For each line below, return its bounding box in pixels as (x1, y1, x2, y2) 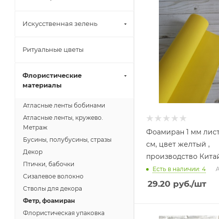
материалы (22, 81, 62, 89)
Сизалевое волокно (23, 173, 84, 180)
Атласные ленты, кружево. (23, 114, 103, 121)
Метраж (23, 124, 47, 131)
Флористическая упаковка (23, 209, 105, 217)
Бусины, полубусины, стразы (23, 136, 111, 143)
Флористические (22, 71, 82, 79)
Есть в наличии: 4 (153, 165, 206, 173)
